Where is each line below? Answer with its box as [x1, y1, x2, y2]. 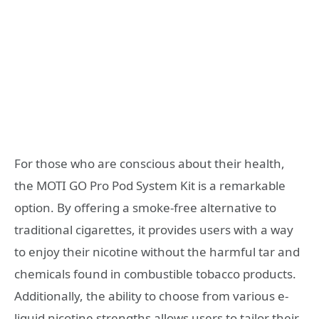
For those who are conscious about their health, [14, 155, 285, 172]
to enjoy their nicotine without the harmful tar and [14, 243, 300, 260]
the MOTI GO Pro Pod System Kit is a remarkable [14, 177, 286, 194]
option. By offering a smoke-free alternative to [14, 199, 276, 216]
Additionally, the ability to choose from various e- [14, 287, 288, 304]
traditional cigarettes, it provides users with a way [14, 221, 293, 238]
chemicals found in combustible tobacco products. [14, 265, 296, 282]
